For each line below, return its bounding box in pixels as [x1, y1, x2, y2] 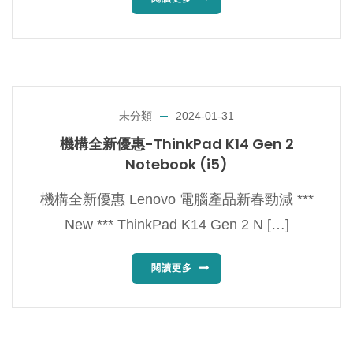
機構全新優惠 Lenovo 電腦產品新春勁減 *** [39, 191, 314, 208]
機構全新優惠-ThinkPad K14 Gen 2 [59, 134, 294, 154]
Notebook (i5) [125, 154, 228, 175]
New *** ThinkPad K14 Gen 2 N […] [64, 217, 289, 233]
